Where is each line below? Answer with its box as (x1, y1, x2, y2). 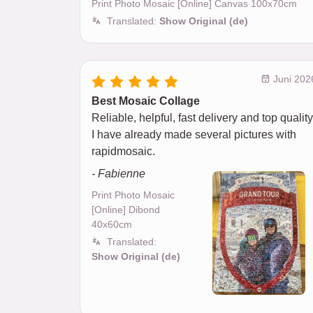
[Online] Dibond (92, 203, 160, 215)
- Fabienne (92, 167, 145, 180)
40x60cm (92, 218, 132, 230)
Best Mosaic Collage (92, 94, 200, 107)
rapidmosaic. (92, 145, 155, 157)
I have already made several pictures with (92, 128, 296, 140)
